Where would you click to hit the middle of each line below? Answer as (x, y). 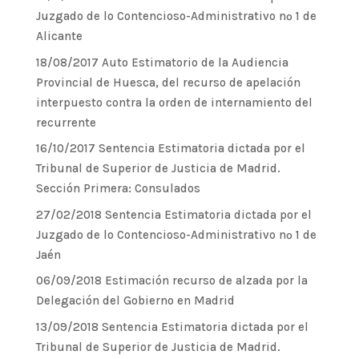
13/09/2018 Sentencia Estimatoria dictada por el (172, 327)
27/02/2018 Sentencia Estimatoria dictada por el (173, 214)
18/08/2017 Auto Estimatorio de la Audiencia (162, 62)
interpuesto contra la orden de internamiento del (174, 102)
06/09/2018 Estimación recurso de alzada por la (171, 280)
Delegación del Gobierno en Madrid (135, 301)
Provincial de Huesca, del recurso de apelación (168, 82)
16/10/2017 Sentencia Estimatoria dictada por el (170, 148)
